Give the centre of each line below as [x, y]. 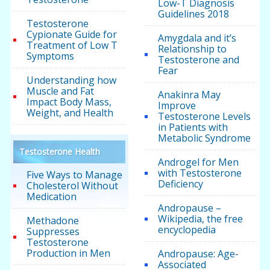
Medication [52, 197]
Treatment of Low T [72, 46]
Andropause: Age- [198, 254]
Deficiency [180, 184]
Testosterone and [198, 60]
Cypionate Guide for [72, 35]
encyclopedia [187, 230]
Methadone [53, 221]
